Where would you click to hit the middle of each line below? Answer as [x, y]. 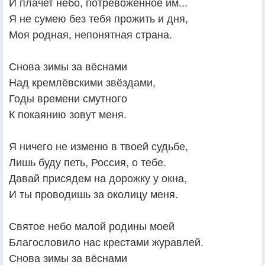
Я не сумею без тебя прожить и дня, [98, 17]
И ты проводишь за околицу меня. [93, 193]
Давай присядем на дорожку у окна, [98, 177]
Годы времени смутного [68, 97]
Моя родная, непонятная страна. [91, 33]
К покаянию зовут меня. [68, 113]
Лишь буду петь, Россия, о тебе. [88, 161]
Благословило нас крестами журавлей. [106, 241]
